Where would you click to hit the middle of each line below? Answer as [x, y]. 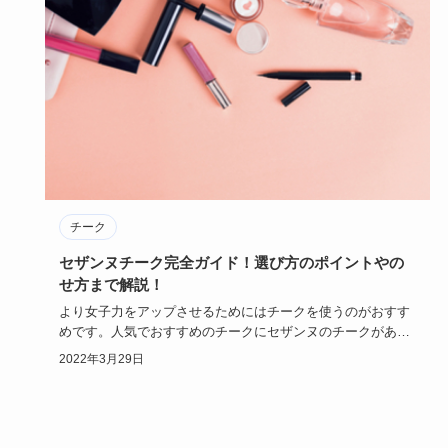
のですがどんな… [110, 352]
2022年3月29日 [101, 359]
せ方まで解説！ [111, 285]
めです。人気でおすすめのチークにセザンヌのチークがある [234, 332]
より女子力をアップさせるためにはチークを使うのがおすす [234, 312]
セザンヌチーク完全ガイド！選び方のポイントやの [231, 263]
